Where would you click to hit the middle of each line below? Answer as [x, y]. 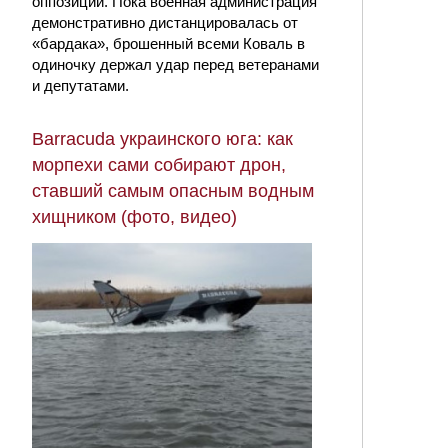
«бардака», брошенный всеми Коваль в [168, 44]
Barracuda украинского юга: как [162, 139]
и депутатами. [80, 86]
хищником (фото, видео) [134, 217]
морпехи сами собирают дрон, [159, 165]
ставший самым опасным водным [173, 191]
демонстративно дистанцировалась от [165, 23]
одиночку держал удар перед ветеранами [175, 65]
